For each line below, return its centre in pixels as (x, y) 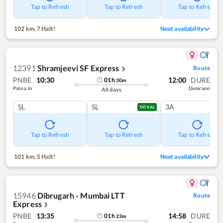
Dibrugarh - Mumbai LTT (81, 195)
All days (111, 89)
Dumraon (199, 88)
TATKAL (147, 107)
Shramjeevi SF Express (78, 68)
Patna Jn (23, 88)
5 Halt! (45, 156)
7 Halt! (45, 29)
